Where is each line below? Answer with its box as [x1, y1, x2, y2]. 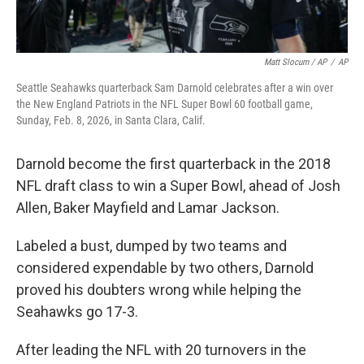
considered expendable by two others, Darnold [16, 259, 314, 276]
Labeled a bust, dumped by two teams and [16, 237, 287, 254]
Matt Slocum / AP [264, 57, 327, 67]
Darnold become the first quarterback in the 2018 [16, 155, 331, 172]
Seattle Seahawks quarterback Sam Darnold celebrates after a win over [16, 81, 333, 94]
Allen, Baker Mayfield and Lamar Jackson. [16, 199, 279, 216]
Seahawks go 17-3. [16, 303, 138, 320]
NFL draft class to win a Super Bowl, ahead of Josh [16, 177, 340, 194]
